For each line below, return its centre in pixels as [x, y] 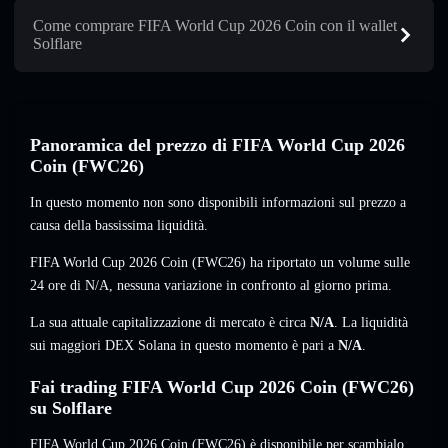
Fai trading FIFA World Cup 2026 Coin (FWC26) [222, 387]
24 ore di [57, 286]
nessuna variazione [169, 286]
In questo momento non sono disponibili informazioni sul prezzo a [218, 203]
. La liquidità [371, 323]
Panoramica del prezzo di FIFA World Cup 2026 [217, 145]
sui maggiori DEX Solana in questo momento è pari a [184, 346]
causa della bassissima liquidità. [119, 226]
